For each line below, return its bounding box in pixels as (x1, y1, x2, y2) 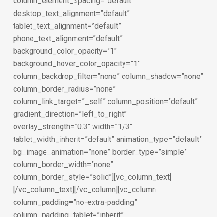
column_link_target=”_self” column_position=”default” (13, 97, 198, 106)
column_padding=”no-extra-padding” (13, 198, 137, 207)
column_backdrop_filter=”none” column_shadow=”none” (13, 72, 203, 81)
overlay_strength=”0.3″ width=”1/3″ (13, 122, 132, 131)
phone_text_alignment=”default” (13, 34, 123, 43)
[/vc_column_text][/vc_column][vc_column (13, 185, 156, 194)
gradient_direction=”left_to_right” (13, 109, 127, 119)
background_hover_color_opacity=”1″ (13, 59, 140, 68)
